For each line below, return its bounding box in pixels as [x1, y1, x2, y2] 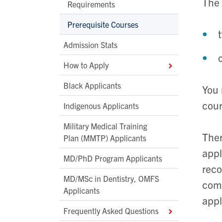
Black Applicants [63, 80, 121, 91]
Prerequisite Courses [67, 19, 138, 30]
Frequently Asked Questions [63, 206, 159, 216]
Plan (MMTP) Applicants [63, 133, 146, 143]
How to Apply [63, 60, 109, 70]
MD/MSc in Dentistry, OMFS [63, 173, 159, 184]
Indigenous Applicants [63, 101, 139, 111]
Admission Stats [63, 40, 117, 50]
